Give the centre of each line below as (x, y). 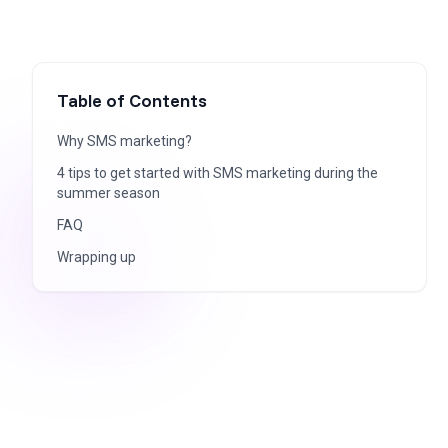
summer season (108, 193)
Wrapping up (96, 257)
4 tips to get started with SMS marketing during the (217, 173)
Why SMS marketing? (124, 141)
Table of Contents (132, 100)
